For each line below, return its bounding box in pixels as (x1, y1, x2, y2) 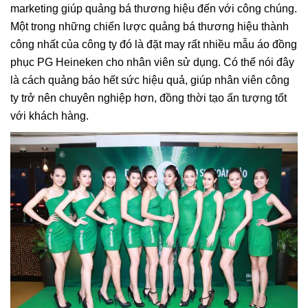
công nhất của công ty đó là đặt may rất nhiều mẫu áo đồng (10, 38, 297, 51)
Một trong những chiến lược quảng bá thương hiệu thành (10, 21, 289, 33)
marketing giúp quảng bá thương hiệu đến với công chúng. (10, 3, 297, 15)
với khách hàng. (10, 110, 89, 122)
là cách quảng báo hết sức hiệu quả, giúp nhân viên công (10, 74, 289, 87)
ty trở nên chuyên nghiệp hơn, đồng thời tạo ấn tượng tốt (10, 92, 287, 104)
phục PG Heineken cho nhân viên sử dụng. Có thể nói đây (10, 56, 294, 69)
